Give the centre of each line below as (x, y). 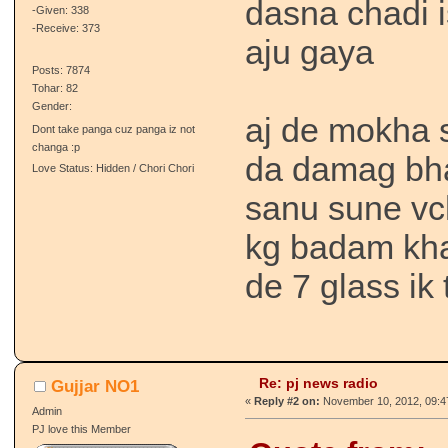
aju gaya (310, 52)
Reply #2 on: (287, 400)
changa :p (55, 147)
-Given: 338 (60, 10)
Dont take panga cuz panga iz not (113, 129)
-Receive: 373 (65, 28)
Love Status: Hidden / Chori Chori (112, 168)
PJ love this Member (81, 429)
